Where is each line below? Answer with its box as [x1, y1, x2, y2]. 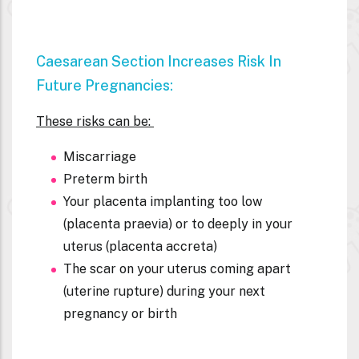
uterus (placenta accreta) [63, 239, 220, 255]
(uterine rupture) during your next [63, 284, 265, 300]
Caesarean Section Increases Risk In [36, 53, 281, 71]
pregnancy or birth [63, 306, 177, 322]
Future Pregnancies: [36, 77, 176, 95]
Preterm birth [63, 171, 147, 188]
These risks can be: [36, 114, 154, 130]
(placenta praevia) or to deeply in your [63, 216, 292, 232]
